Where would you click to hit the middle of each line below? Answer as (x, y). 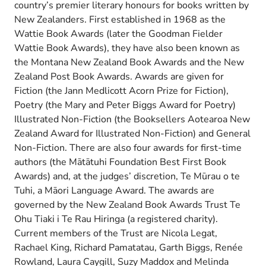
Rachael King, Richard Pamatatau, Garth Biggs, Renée (129, 247)
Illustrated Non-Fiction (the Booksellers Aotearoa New (132, 119)
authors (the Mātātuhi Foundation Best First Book (120, 162)
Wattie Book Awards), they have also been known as (127, 48)
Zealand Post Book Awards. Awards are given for (119, 76)
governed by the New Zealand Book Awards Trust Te (127, 205)
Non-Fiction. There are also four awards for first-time (128, 148)
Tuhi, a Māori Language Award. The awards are (114, 190)
